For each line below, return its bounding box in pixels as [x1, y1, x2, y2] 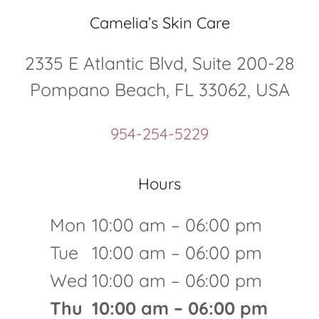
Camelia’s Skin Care [89, 13, 230, 33]
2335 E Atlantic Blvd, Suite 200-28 [24, 52, 295, 74]
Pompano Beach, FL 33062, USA [29, 78, 290, 100]
